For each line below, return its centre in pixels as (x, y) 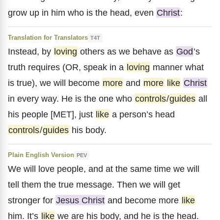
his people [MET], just (52, 114)
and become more (143, 200)
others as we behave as (127, 51)
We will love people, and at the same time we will (104, 169)
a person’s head (142, 114)
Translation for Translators (48, 38)
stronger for (32, 200)
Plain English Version (41, 155)
